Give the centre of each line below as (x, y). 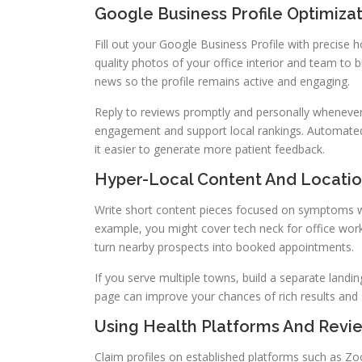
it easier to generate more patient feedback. (210, 149)
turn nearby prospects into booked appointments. (224, 247)
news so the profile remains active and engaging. (222, 82)
